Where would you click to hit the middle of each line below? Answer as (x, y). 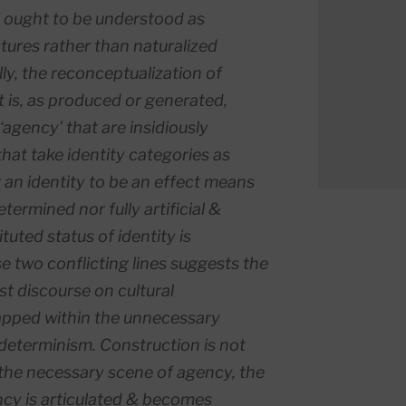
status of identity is (117, 237)
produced (84, 101)
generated (184, 101)
